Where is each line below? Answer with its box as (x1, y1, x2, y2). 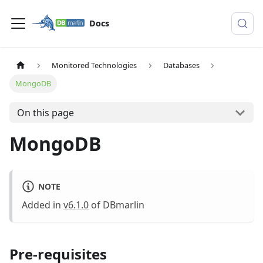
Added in (22, 198, 63, 212)
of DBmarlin (89, 198, 144, 212)
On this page (16, 106, 74, 119)
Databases (163, 60, 200, 71)
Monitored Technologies (52, 60, 137, 71)
